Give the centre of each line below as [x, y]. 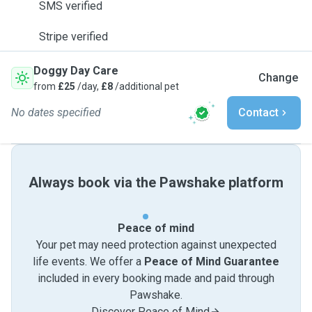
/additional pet [146, 86]
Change [278, 78]
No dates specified [56, 112]
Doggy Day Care [76, 71]
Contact [258, 112]
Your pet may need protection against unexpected [156, 245]
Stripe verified [73, 37]
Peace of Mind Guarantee [212, 262]
